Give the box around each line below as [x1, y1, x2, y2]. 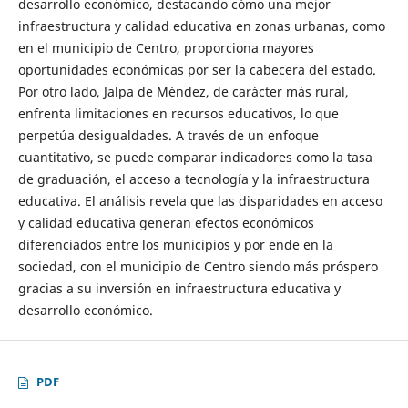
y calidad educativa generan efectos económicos [17, 213, 314, 231]
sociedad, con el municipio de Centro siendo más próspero [17, 257, 378, 275]
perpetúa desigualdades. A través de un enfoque [17, 126, 319, 144]
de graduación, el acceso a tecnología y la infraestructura [17, 169, 370, 188]
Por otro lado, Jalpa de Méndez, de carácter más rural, [17, 82, 349, 100]
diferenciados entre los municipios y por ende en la [17, 235, 333, 253]
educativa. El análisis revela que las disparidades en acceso [17, 191, 382, 209]
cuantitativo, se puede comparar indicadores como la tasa [17, 148, 372, 166]
